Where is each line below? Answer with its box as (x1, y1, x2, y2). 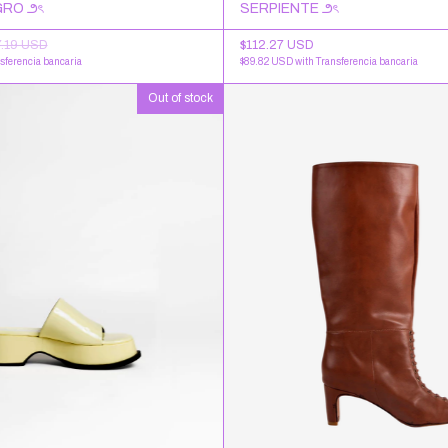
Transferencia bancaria (316, 55, 418, 67)
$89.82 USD (240, 55, 295, 67)
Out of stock (148, 90, 213, 105)
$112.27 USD (240, 37, 314, 52)
